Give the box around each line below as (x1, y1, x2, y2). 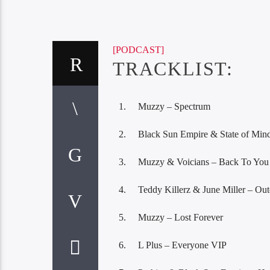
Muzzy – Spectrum (137, 101, 210, 111)
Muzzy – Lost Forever (137, 212, 223, 222)
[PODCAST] (112, 45, 164, 55)
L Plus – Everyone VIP (137, 239, 227, 250)
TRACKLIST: (112, 58, 233, 80)
